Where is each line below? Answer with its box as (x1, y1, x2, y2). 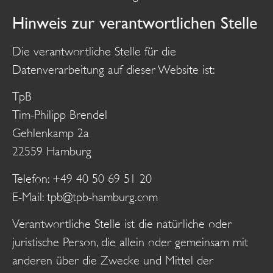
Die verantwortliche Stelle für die (12, 44, 176, 59)
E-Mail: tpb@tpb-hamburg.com (12, 190, 158, 204)
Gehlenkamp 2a (12, 126, 89, 141)
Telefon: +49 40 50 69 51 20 (12, 171, 152, 186)
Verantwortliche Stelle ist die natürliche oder (12, 217, 232, 232)
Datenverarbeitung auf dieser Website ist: (12, 63, 215, 77)
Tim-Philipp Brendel (12, 108, 107, 122)
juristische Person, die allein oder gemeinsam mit (12, 235, 248, 250)
